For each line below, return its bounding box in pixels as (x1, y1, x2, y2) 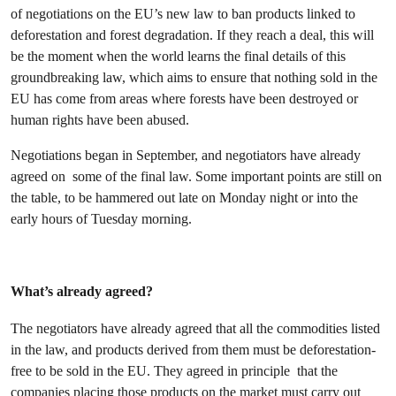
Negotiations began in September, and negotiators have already (11, 147, 361, 164)
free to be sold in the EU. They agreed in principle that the (11, 362, 338, 379)
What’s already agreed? (11, 283, 153, 300)
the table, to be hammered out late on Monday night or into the (11, 189, 358, 206)
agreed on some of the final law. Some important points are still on (11, 168, 382, 185)
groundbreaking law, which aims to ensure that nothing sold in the (11, 69, 377, 86)
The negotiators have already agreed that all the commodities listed (11, 320, 380, 337)
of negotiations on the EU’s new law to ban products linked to (11, 5, 355, 22)
